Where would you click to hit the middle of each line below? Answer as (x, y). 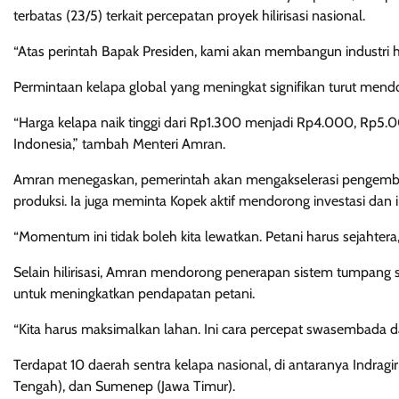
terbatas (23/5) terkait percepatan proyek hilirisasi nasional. (189, 16)
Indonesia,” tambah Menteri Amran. (119, 144)
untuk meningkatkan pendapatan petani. (134, 294)
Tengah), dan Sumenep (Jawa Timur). (124, 387)
